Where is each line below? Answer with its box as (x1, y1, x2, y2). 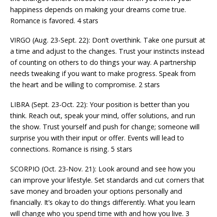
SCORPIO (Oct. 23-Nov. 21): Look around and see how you (10, 164, 196, 173)
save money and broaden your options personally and (10, 186, 183, 196)
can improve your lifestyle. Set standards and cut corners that (10, 175, 205, 185)
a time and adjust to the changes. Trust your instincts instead (10, 46, 205, 56)
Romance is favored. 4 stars (10, 15, 99, 25)
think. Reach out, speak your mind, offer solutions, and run (10, 111, 196, 121)
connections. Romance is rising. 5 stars (10, 144, 133, 154)
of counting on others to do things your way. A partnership (10, 58, 197, 67)
